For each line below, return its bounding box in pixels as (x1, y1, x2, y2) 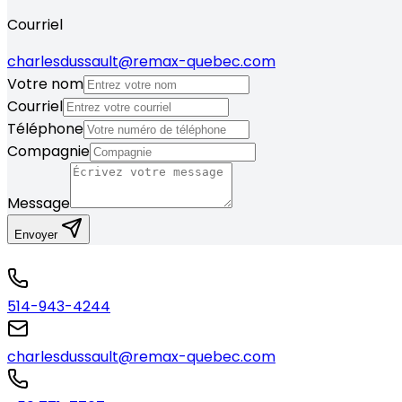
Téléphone (7, 118, 83, 140)
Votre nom (7, 74, 83, 95)
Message (7, 193, 70, 214)
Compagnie (7, 141, 90, 162)
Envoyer (14, 228, 61, 242)
